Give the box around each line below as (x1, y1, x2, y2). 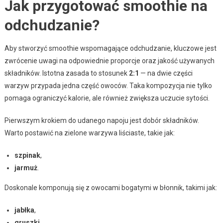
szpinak (14, 151, 40, 159)
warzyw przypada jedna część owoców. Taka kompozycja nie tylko (4, 81, 212, 90)
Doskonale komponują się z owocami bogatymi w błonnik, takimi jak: (4, 183, 217, 192)
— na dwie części (138, 69, 193, 77)
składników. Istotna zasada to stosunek (4, 69, 129, 77)
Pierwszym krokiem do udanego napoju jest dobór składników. (4, 116, 199, 124)
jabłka (14, 206, 34, 214)
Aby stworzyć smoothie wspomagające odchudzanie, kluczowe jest (4, 44, 217, 52)
